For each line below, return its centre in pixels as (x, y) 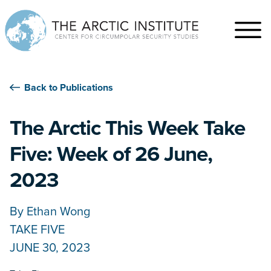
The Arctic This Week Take (127, 128)
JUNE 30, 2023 (50, 247)
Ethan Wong (58, 211)
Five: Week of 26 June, (111, 154)
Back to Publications (69, 88)
